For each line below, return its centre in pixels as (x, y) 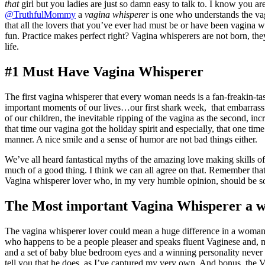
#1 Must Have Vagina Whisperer (104, 72)
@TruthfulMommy (40, 15)
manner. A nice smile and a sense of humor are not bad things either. (131, 140)
